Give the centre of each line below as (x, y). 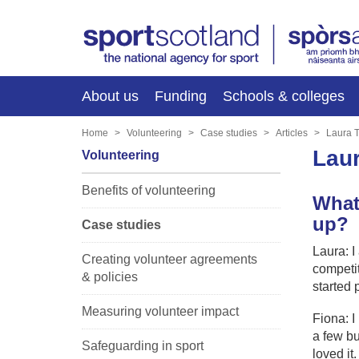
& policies (110, 276)
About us (110, 96)
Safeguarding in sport (143, 345)
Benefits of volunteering (149, 190)
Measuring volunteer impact (160, 311)
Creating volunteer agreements (169, 259)
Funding (181, 96)
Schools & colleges (284, 96)
